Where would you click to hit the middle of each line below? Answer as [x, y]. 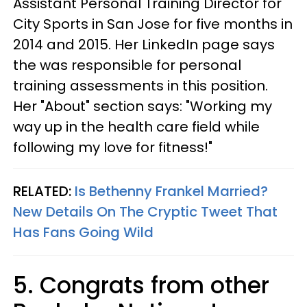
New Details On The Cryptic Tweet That [145, 212]
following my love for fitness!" [113, 147]
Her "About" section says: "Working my [143, 106]
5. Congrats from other [141, 285]
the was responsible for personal [127, 65]
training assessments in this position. [140, 86]
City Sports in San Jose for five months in [153, 24]
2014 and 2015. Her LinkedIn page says [144, 45]
